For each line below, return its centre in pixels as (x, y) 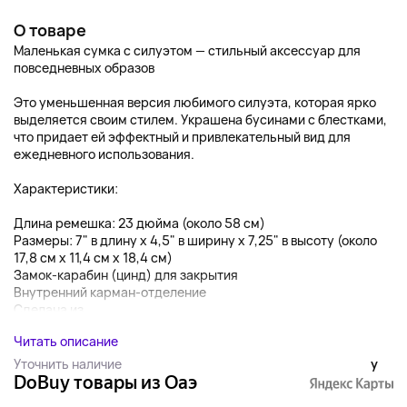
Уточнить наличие (68, 364)
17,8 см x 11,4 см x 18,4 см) (93, 258)
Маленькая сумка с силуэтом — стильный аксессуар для (187, 50)
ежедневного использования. (104, 154)
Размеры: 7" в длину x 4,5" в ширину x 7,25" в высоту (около (195, 240)
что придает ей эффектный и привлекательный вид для (182, 137)
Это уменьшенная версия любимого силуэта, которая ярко (195, 102)
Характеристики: (66, 189)
